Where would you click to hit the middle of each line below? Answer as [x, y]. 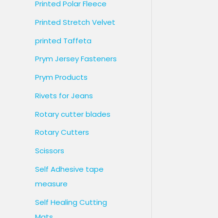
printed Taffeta [63, 40]
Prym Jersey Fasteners [76, 59]
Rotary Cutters [62, 132]
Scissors [50, 151]
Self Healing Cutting [71, 202]
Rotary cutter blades [73, 114]
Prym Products [61, 77]
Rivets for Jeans [64, 95]
